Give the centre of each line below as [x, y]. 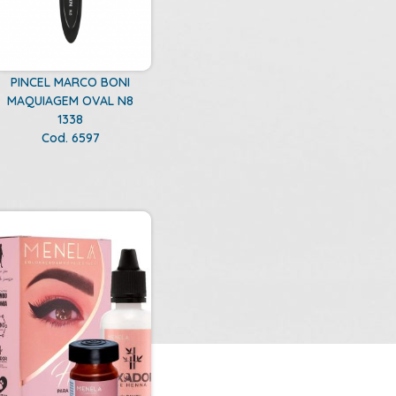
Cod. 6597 [70, 137]
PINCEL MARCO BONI [71, 82]
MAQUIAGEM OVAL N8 [71, 100]
